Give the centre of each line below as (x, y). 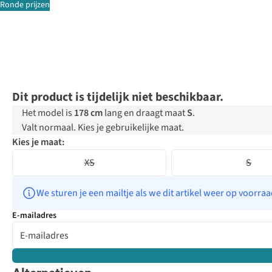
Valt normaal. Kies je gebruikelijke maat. (103, 128)
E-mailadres (34, 216)
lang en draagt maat (145, 113)
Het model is (48, 113)
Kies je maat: (38, 142)
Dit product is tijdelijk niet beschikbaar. (118, 97)
